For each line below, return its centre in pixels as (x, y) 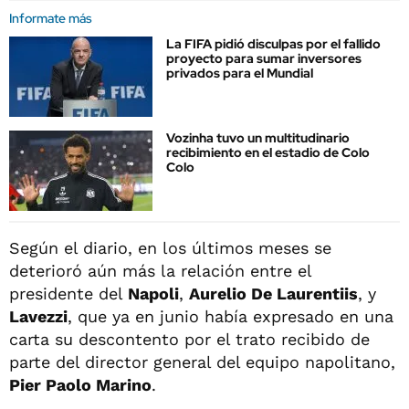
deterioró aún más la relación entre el (160, 270)
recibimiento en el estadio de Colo (268, 153)
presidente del (68, 293)
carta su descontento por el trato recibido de (189, 339)
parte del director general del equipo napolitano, (202, 362)
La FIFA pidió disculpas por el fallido (273, 44)
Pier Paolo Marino (80, 384)
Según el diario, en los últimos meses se (170, 247)
